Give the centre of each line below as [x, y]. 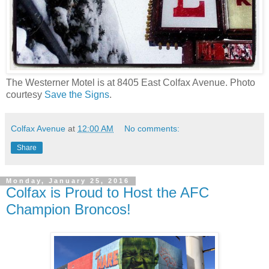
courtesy [25, 95]
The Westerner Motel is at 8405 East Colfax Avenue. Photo [131, 83]
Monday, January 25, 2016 [68, 181]
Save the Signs [77, 95]
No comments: [152, 129]
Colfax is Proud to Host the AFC [107, 193]
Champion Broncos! [68, 210]
